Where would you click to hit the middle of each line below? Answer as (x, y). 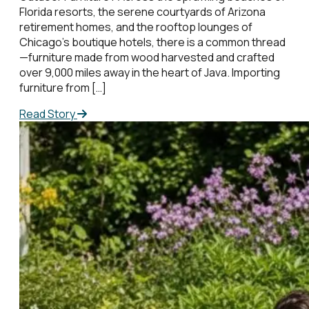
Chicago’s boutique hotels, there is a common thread (152, 42)
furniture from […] (63, 88)
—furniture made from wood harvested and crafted (147, 58)
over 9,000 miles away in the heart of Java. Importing (150, 73)
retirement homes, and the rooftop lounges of (136, 27)
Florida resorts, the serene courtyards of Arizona (142, 12)
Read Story (48, 114)
